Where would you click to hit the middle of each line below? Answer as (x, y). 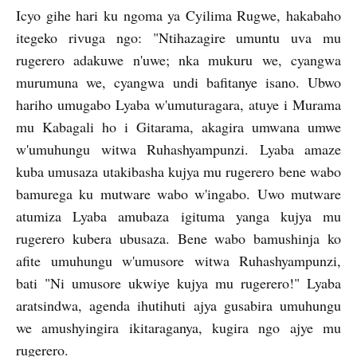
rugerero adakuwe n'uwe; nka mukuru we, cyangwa (178, 60)
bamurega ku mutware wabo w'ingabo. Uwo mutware (178, 194)
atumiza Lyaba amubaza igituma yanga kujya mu (178, 216)
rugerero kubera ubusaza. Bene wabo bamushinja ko (178, 238)
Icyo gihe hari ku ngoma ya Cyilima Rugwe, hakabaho (178, 15)
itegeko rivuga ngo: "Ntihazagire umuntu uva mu (178, 37)
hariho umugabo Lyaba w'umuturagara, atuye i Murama (178, 104)
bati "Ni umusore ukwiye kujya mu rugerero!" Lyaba (178, 283)
